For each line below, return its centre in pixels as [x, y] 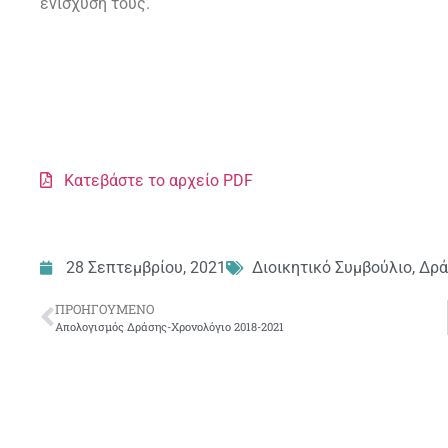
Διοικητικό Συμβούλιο [332, 268]
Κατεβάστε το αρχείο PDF [152, 181]
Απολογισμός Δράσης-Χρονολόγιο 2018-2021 [169, 327]
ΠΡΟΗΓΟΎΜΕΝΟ [104, 309]
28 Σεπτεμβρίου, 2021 [146, 268]
